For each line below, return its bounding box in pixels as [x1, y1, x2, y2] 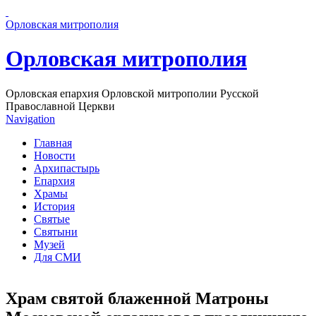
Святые [34, 212, 70, 225]
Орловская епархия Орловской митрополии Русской [6, 87, 259, 99]
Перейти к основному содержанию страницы [6, 6, 225, 18]
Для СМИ [34, 250, 81, 263]
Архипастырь [34, 162, 99, 174]
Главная [34, 136, 72, 149]
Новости [34, 149, 75, 162]
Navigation [6, 112, 55, 125]
